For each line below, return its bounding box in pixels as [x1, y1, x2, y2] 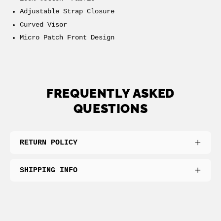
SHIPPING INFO [20, 166, 77, 175]
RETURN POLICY [20, 138, 77, 147]
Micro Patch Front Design [20, 34, 114, 42]
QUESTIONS [73, 102, 148, 116]
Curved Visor [20, 21, 67, 29]
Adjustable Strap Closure [20, 8, 114, 16]
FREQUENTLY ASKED [46, 86, 175, 101]
